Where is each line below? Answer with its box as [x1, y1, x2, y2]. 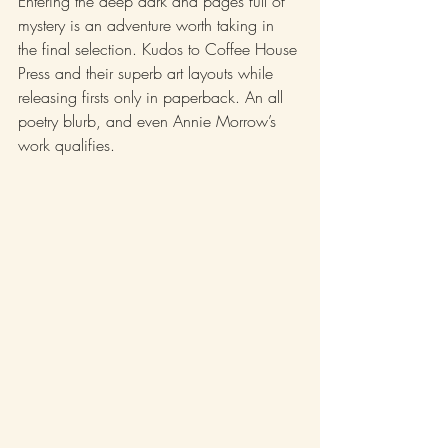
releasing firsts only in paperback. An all [18, 86, 288, 109]
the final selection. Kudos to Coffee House [18, 38, 302, 61]
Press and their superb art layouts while [18, 62, 278, 85]
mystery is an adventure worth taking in [18, 14, 279, 37]
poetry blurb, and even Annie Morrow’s [18, 110, 281, 133]
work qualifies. [18, 134, 120, 157]
